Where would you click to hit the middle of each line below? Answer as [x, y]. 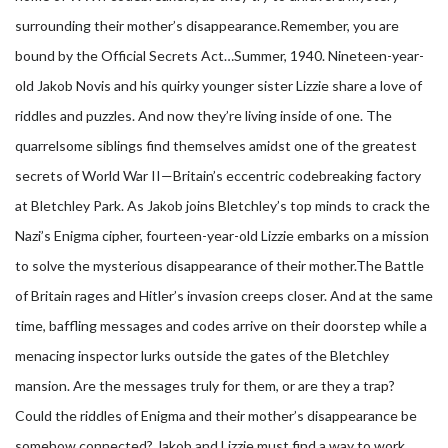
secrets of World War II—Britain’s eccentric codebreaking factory [218, 175]
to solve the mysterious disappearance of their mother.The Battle [219, 265]
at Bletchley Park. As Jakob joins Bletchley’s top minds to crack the [222, 205]
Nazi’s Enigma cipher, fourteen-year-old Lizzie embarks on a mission [222, 235]
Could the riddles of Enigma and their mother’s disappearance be [216, 415]
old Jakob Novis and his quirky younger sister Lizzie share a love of [218, 85]
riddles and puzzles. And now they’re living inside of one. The [203, 115]
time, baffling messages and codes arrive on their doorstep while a [221, 325]
